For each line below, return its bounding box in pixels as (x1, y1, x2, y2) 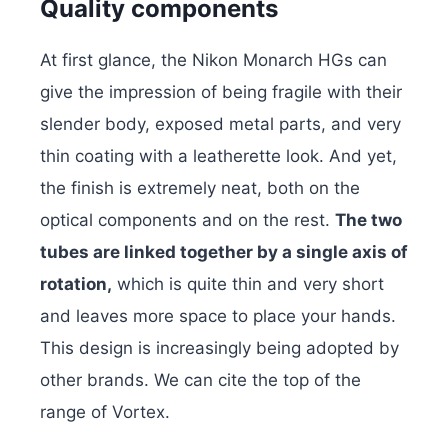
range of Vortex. (40, 402, 170, 423)
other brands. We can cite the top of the (40, 370, 361, 391)
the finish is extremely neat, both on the (40, 178, 360, 199)
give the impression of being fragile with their (40, 82, 402, 103)
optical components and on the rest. (40, 210, 335, 231)
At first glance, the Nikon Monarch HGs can (40, 50, 387, 71)
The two (335, 210, 402, 231)
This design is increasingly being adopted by (40, 338, 399, 359)
